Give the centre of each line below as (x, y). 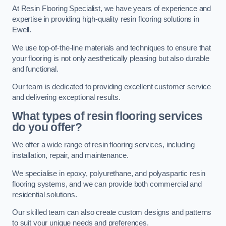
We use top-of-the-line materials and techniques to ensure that (111, 48)
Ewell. (22, 30)
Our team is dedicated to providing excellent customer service (112, 87)
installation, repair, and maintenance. (70, 156)
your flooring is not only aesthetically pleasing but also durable (111, 58)
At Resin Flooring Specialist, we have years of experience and (112, 9)
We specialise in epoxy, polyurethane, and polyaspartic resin (109, 173)
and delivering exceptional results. (66, 98)
